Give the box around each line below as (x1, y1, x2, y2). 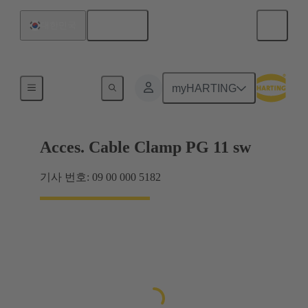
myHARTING (172, 82, 237, 94)
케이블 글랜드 (54, 80, 114, 91)
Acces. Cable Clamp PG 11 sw (40, 138, 251, 157)
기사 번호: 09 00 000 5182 (40, 171, 161, 184)
